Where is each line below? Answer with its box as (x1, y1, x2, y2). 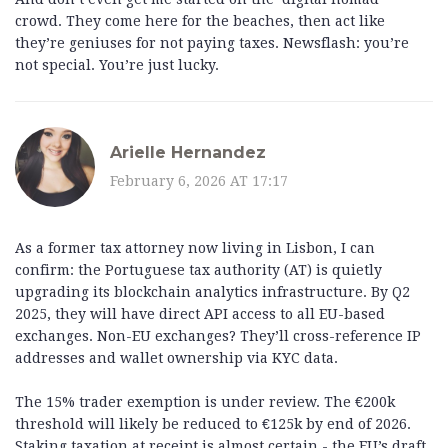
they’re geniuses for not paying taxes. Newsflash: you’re (15, 35, 409, 52)
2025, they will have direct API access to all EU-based (15, 306, 385, 323)
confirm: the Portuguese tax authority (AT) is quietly (15, 262, 382, 279)
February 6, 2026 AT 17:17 (110, 172, 288, 189)
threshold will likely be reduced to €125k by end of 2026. (15, 416, 411, 433)
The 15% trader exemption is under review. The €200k (15, 394, 395, 411)
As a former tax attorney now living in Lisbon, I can (15, 240, 375, 257)
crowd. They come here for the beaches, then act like (15, 13, 385, 30)
